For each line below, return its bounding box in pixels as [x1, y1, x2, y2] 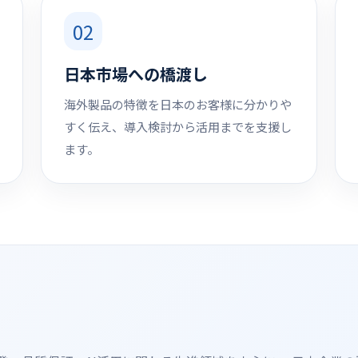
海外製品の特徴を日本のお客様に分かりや [64, 96, 292, 113]
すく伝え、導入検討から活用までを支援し [64, 118, 292, 135]
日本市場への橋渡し [64, 62, 209, 86]
